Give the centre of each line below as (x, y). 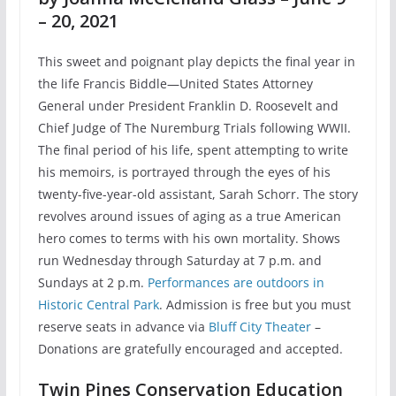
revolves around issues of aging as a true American (189, 217)
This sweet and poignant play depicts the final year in (196, 62)
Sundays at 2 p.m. (92, 283)
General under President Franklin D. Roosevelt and (188, 106)
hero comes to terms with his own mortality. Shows (189, 239)
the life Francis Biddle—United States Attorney (175, 84)
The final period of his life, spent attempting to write (193, 150)
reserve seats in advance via (123, 327)
